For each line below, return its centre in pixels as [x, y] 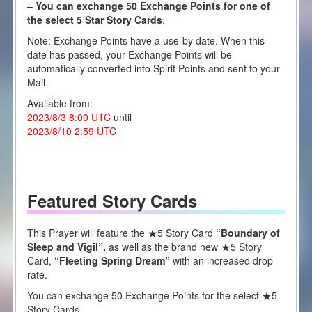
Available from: [60, 103]
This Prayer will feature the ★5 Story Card [120, 232]
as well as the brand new [164, 246]
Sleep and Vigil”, [68, 246]
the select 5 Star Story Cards [94, 19]
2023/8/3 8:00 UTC [69, 117]
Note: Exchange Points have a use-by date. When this [146, 40]
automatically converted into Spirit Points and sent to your [153, 68]
